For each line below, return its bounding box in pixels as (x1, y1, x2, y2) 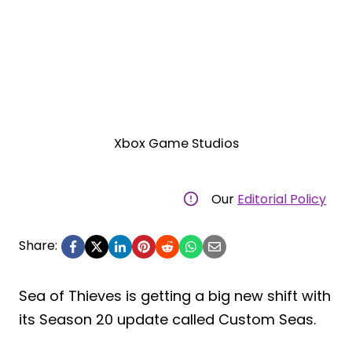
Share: (19, 236, 57, 255)
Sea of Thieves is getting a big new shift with (19, 285, 331, 306)
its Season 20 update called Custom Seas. (19, 309, 316, 329)
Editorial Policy (237, 189, 326, 208)
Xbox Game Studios (113, 134, 239, 152)
